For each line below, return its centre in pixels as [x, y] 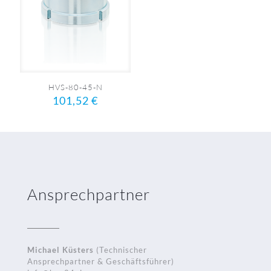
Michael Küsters [60, 250]
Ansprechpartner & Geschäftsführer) [101, 262]
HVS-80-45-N [75, 87]
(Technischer [120, 250]
